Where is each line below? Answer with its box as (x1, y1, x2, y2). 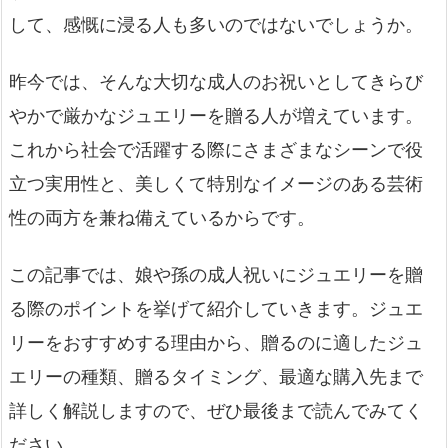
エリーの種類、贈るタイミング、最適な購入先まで (9, 366, 423, 388)
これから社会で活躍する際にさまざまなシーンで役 (9, 139, 423, 161)
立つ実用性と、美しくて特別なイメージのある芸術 (9, 173, 423, 195)
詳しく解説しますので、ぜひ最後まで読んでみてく (9, 400, 423, 422)
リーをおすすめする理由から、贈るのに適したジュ (9, 332, 423, 354)
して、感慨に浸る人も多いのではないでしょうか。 (9, 13, 423, 35)
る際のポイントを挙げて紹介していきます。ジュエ (9, 298, 423, 320)
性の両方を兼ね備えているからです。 (9, 207, 315, 229)
